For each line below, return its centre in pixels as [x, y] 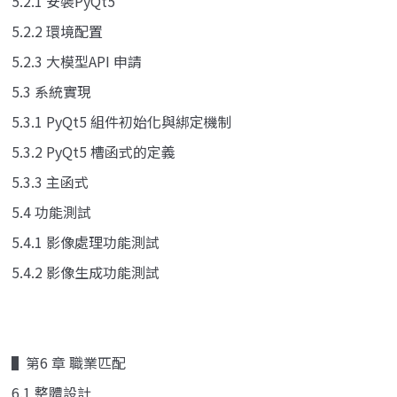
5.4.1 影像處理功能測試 [86, 241]
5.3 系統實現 [51, 91]
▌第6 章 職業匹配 [69, 362]
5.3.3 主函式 [50, 181]
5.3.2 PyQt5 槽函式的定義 [93, 151]
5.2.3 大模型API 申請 [77, 61]
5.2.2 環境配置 [57, 31]
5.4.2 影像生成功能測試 [86, 272]
